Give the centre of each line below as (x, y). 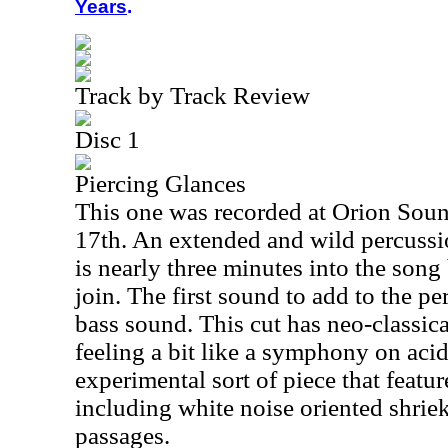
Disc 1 (107, 139)
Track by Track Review (192, 95)
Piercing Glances (160, 183)
